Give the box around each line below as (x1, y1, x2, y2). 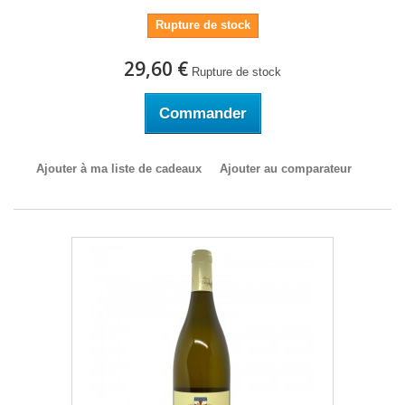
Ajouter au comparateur (219, 162, 352, 175)
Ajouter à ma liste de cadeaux (35, 162, 202, 175)
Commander (158, 105, 247, 122)
